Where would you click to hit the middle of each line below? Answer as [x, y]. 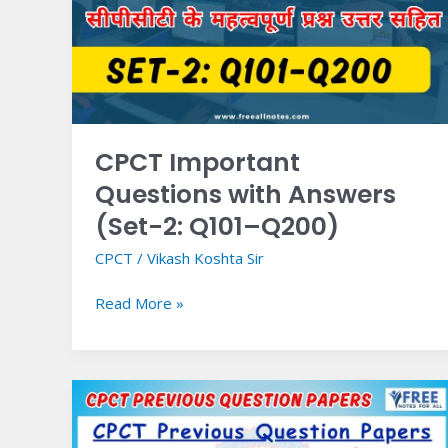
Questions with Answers [245, 194]
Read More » [139, 303]
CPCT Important [197, 162]
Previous [124, 414]
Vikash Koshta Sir [205, 257]
